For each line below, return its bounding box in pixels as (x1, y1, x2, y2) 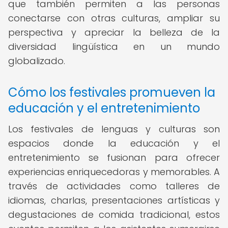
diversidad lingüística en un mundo (8, 40, 220, 53)
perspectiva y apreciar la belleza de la (8, 26, 220, 39)
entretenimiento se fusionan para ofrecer (8, 151, 220, 164)
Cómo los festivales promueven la (8, 84, 215, 101)
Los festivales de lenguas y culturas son (8, 123, 220, 135)
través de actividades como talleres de (8, 180, 220, 192)
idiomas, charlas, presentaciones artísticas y (8, 194, 220, 207)
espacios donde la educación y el (8, 137, 220, 150)
